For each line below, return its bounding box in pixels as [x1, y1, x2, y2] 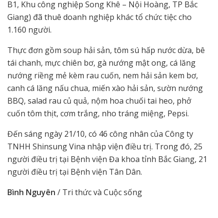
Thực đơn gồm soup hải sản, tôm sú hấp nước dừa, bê [7, 44, 205, 55]
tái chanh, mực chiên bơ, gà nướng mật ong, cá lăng [7, 57, 196, 68]
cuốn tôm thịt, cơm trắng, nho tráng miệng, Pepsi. [7, 108, 189, 119]
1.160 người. [7, 24, 52, 35]
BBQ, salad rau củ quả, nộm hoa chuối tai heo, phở [7, 95, 191, 106]
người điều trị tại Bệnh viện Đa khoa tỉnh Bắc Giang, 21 [7, 153, 207, 164]
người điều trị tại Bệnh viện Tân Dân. [7, 166, 142, 177]
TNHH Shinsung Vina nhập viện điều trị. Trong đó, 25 [7, 141, 202, 152]
